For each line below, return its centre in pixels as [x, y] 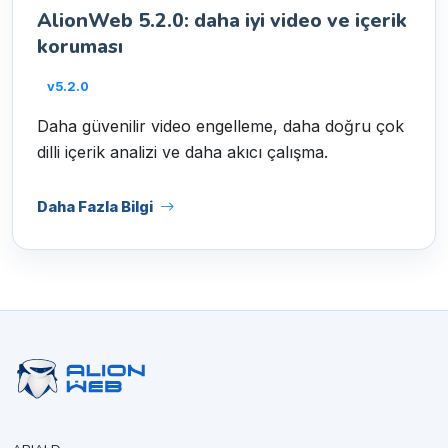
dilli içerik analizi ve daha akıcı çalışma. [182, 151]
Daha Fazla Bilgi [95, 206]
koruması [80, 47]
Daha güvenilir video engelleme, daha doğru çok [220, 125]
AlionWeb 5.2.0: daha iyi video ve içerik [222, 21]
